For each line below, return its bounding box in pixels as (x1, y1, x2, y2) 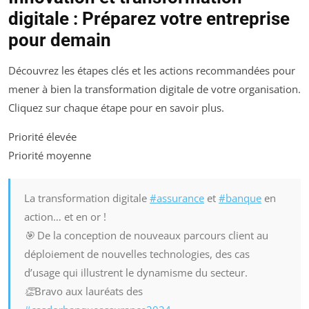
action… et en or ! (24, 209, 106, 223)
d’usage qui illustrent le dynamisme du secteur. (24, 265, 248, 279)
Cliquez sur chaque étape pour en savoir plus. (8, 100, 224, 114)
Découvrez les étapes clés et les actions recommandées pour (8, 63, 295, 77)
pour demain (8, 29, 111, 50)
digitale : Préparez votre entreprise (8, 8, 290, 29)
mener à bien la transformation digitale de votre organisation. (8, 81, 301, 96)
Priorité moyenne (8, 148, 91, 162)
